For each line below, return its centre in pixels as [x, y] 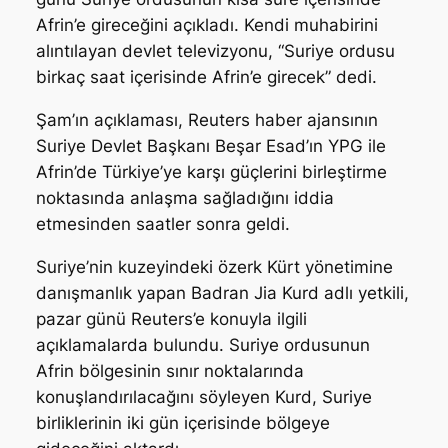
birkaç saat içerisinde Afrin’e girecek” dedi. [206, 77]
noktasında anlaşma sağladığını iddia [184, 198]
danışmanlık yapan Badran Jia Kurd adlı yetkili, [222, 293]
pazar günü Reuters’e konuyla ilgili [171, 319]
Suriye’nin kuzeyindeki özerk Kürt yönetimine [214, 267]
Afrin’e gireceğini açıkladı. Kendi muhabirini [206, 25]
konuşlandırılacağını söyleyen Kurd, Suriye [203, 397]
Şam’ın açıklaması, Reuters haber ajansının [206, 120]
